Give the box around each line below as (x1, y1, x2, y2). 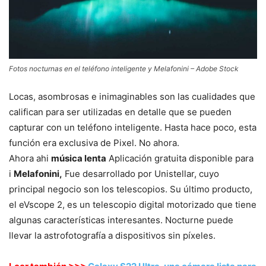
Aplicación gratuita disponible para (106, 152, 254, 164)
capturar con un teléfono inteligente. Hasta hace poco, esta (9, 121, 256, 133)
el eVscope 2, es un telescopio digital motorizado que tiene (9, 198, 256, 210)
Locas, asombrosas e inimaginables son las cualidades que (9, 90, 255, 102)
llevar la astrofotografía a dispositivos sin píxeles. (9, 229, 216, 241)
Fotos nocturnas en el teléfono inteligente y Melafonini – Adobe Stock (9, 64, 239, 73)
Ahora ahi (9, 152, 51, 164)
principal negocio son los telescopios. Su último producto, (9, 183, 252, 195)
